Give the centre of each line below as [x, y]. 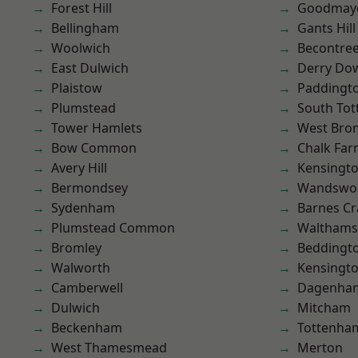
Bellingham [85, 28]
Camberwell [87, 288]
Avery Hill [79, 168]
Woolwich [81, 48]
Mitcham [324, 308]
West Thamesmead [109, 348]
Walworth [81, 268]
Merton [320, 348]
